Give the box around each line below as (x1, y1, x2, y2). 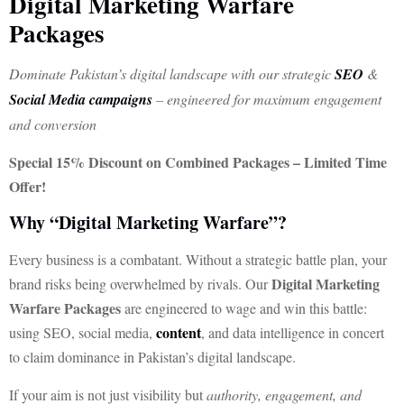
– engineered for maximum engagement (152, 89, 381, 108)
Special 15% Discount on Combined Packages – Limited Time (9, 151, 387, 172)
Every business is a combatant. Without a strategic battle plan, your (9, 250, 387, 269)
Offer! (9, 176, 46, 197)
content (156, 322, 201, 343)
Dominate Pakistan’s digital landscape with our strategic (9, 64, 335, 83)
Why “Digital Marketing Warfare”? (9, 209, 287, 235)
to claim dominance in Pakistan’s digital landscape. (9, 347, 296, 366)
